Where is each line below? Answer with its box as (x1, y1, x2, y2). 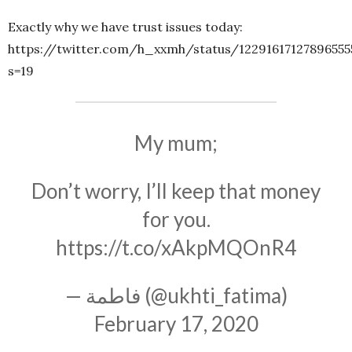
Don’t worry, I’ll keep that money (31, 178, 321, 204)
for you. (141, 207, 211, 233)
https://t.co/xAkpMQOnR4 (56, 235, 296, 261)
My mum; (134, 130, 218, 156)
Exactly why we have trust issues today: (8, 19, 243, 35)
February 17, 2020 (93, 311, 258, 337)
